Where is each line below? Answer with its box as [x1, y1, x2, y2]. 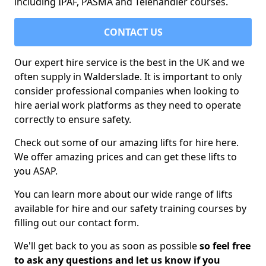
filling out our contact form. [14, 216, 139, 229]
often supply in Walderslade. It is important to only [14, 70, 242, 83]
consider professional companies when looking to [14, 84, 239, 97]
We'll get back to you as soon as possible [14, 239, 199, 252]
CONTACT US [103, 26, 163, 39]
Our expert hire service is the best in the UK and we [14, 56, 245, 69]
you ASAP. [14, 164, 58, 178]
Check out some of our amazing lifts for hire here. [14, 136, 239, 149]
